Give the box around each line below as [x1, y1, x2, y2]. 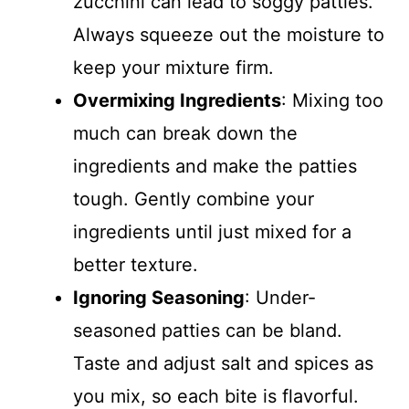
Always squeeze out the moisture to [73, 24, 384, 46]
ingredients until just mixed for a [73, 221, 351, 243]
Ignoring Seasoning [73, 287, 245, 309]
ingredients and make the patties [73, 155, 357, 177]
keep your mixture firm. [73, 57, 274, 79]
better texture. [73, 254, 198, 276]
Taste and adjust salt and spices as [73, 352, 373, 374]
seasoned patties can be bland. [73, 320, 342, 341]
